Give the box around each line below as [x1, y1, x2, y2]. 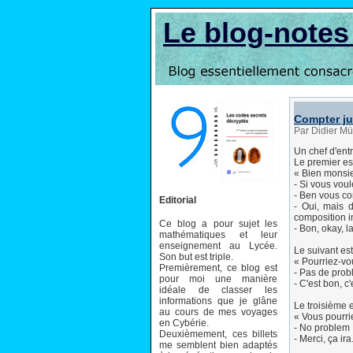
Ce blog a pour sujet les [159, 217, 277, 229]
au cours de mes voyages [159, 306, 277, 318]
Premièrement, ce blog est [159, 262, 277, 273]
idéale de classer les [159, 284, 277, 295]
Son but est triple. [159, 251, 233, 262]
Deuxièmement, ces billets [159, 328, 277, 340]
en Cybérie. [159, 317, 209, 329]
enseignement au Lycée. [159, 240, 277, 251]
